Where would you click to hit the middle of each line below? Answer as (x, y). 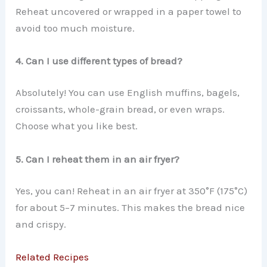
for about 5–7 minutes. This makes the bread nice (131, 208)
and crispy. (41, 224)
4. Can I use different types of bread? (99, 60)
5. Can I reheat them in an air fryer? (98, 159)
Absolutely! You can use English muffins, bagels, (128, 93)
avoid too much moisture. (75, 28)
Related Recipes (52, 257)
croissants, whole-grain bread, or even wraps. (120, 109)
